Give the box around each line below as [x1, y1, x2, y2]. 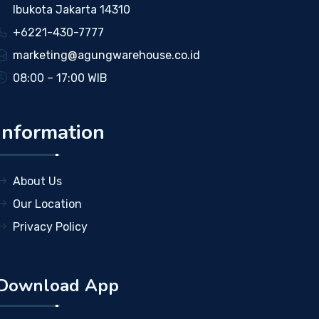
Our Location [12, 197, 82, 211]
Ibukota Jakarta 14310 [12, 3, 130, 16]
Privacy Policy [12, 220, 88, 234]
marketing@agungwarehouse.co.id [12, 48, 200, 62]
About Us [12, 174, 62, 188]
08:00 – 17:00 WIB [12, 71, 108, 85]
